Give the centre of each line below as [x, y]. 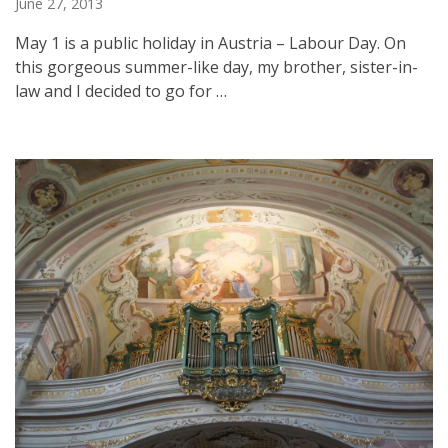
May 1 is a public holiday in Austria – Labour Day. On [210, 43]
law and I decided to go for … [121, 91]
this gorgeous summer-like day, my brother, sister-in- [216, 67]
